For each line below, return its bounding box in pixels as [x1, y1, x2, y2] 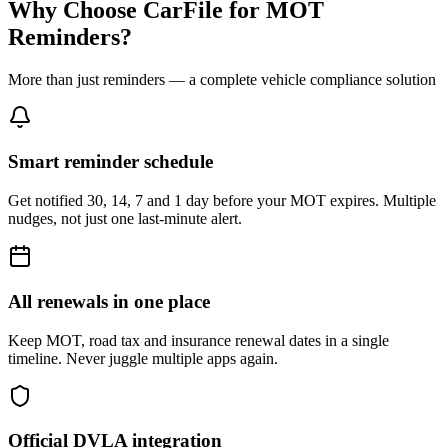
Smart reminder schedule [8, 151, 213, 173]
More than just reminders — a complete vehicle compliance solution [8, 70, 436, 88]
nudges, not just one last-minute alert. [8, 210, 242, 228]
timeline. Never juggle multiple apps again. [8, 349, 278, 367]
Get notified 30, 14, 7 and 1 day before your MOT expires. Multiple [8, 192, 436, 210]
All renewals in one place [8, 290, 210, 312]
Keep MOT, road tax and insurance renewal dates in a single [8, 331, 389, 349]
